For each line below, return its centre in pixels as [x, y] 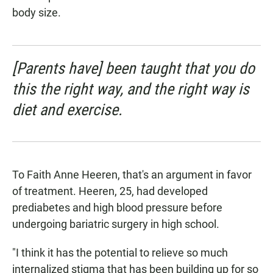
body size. [37, 13]
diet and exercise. [67, 110]
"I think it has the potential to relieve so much [120, 253]
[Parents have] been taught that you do [133, 69]
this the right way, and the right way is [131, 89]
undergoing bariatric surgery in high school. [116, 224]
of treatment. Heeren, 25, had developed [110, 191]
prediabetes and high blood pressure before [117, 208]
